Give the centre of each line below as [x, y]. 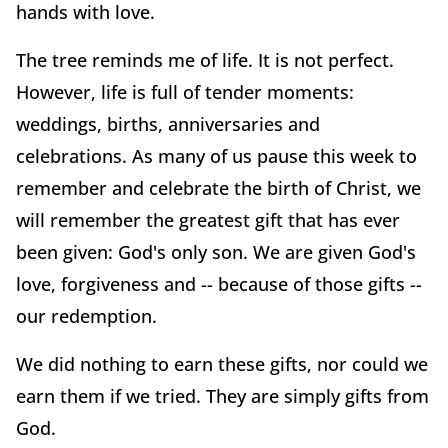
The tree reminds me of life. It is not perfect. [205, 60]
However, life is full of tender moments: [185, 92]
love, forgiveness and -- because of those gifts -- [219, 284]
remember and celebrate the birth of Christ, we [218, 188]
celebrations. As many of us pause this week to [216, 156]
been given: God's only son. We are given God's [216, 252]
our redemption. [86, 316]
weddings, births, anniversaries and [168, 124]
